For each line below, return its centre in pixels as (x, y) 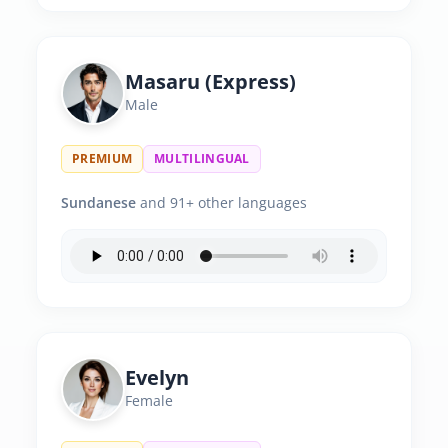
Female (149, 400)
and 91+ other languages (221, 202)
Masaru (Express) (210, 81)
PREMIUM (102, 158)
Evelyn (157, 377)
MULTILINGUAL (202, 158)
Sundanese (98, 202)
